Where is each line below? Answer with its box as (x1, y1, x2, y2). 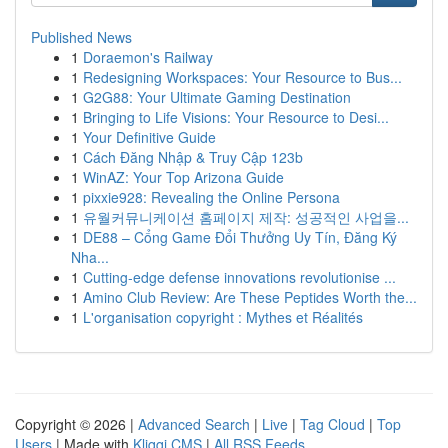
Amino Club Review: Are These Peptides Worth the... (83, 287, 417, 307)
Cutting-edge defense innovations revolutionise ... (83, 267, 396, 287)
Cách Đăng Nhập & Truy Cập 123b (83, 147, 303, 167)
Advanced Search (138, 414, 250, 434)
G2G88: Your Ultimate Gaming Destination (83, 87, 351, 107)
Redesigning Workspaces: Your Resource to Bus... (83, 67, 402, 87)
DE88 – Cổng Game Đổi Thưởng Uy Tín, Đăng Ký (83, 227, 397, 247)
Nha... (71, 247, 109, 267)
